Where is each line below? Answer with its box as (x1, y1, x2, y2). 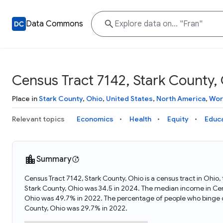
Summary (36, 154, 72, 164)
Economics (77, 114, 113, 123)
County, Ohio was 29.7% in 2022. (24, 204, 127, 213)
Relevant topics (12, 114, 65, 123)
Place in (12, 94, 39, 103)
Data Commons (26, 19, 83, 29)
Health (129, 114, 151, 123)
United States (106, 94, 153, 103)
